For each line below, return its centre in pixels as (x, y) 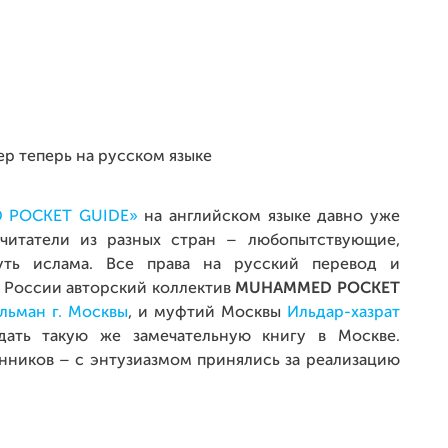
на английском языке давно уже (268, 217)
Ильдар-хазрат (343, 313)
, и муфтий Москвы (207, 313)
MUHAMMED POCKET (317, 289)
